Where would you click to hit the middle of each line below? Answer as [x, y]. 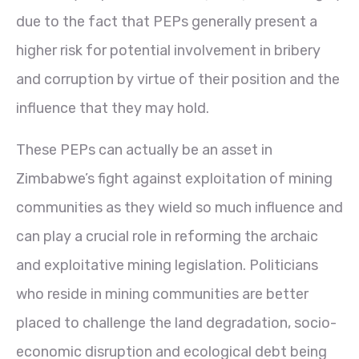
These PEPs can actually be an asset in [144, 149]
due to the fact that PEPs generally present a [167, 21]
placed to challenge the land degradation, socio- [176, 323]
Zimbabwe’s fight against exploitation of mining [174, 178]
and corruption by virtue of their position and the [178, 79]
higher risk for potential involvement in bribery [168, 50]
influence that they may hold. [113, 108]
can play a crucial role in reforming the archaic [167, 236]
